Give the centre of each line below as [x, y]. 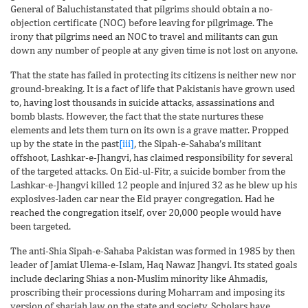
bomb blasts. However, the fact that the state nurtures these [137, 115]
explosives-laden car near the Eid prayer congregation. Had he [142, 198]
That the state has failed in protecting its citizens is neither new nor [153, 74]
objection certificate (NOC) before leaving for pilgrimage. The [142, 22]
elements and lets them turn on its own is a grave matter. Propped [150, 129]
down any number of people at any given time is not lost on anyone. [154, 49]
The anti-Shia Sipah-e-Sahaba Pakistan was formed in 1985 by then [153, 250]
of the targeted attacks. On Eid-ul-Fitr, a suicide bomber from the [148, 170]
